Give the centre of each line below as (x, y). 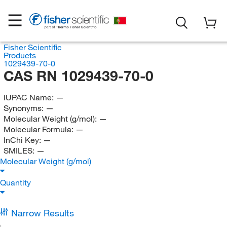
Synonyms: (24, 108)
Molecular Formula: (39, 129)
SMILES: (20, 150)
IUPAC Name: (29, 97)
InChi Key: (23, 140)
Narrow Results (42, 213)
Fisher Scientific (32, 47)
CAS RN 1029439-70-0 (78, 76)
